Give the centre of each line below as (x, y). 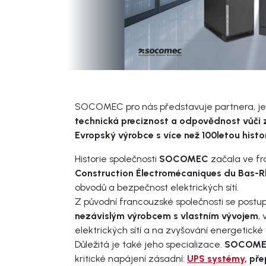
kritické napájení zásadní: (131, 258)
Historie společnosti (117, 159)
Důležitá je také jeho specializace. (150, 244)
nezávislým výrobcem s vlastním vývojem (167, 216)
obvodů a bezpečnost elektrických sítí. (158, 187)
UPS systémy (216, 258)
